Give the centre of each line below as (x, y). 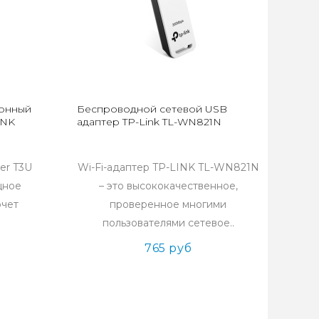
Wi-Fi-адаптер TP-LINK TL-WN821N (168, 167)
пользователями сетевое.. (168, 223)
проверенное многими (168, 204)
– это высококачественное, (168, 186)
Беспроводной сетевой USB (152, 109)
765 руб (168, 248)
